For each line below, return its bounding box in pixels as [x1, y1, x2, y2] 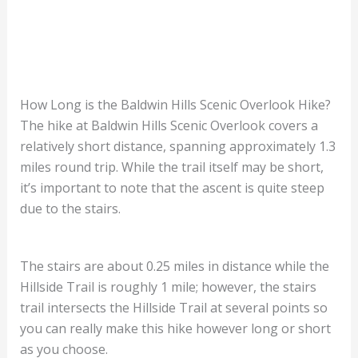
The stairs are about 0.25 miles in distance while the [19, 257, 329, 275]
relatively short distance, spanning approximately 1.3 [19, 137, 336, 155]
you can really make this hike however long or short [19, 319, 331, 337]
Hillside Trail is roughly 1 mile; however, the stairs [19, 277, 316, 296]
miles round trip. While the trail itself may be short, [19, 157, 324, 176]
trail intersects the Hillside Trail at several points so [19, 298, 328, 316]
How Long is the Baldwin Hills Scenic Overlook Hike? [19, 95, 331, 113]
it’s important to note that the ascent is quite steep [19, 178, 324, 197]
